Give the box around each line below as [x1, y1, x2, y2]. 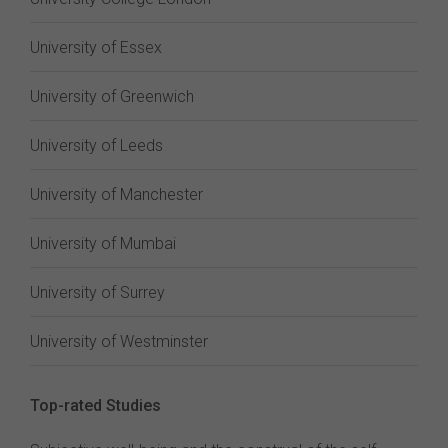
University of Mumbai [30, 234, 176, 253]
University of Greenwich [30, 87, 194, 106]
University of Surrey [30, 283, 165, 302]
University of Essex [30, 38, 162, 57]
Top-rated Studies [30, 396, 161, 415]
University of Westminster [30, 332, 208, 351]
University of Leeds [30, 136, 163, 155]
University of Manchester [30, 185, 203, 204]
